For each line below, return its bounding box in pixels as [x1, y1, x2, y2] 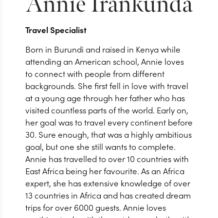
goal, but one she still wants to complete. [25, 140, 176, 152]
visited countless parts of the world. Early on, [25, 104, 188, 116]
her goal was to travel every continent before [25, 116, 193, 128]
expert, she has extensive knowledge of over [25, 177, 190, 189]
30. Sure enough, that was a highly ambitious [25, 128, 192, 140]
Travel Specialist [25, 23, 87, 36]
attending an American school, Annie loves [25, 55, 184, 67]
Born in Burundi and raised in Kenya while [25, 43, 181, 55]
